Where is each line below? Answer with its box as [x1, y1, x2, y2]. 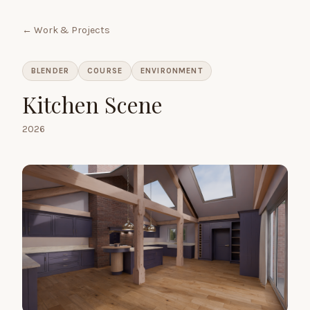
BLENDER [31, 66, 70, 75]
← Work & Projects [22, 24, 110, 36]
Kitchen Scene [22, 89, 163, 119]
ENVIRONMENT [140, 66, 203, 75]
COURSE [87, 66, 122, 75]
